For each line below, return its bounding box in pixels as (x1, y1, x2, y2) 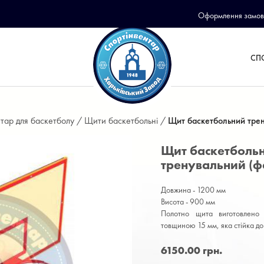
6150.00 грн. (161, 243, 222, 257)
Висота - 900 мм (161, 196, 215, 207)
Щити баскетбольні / (84, 114, 168, 127)
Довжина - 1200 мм (161, 184, 226, 195)
